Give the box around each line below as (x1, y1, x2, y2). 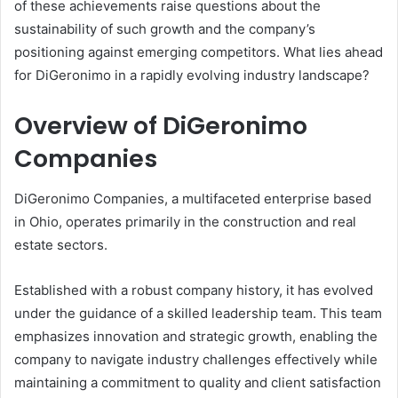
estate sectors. (14, 235, 107, 253)
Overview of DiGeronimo (14, 109, 307, 143)
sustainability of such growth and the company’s (14, 20, 315, 38)
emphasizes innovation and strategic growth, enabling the (14, 327, 378, 345)
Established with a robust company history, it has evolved (14, 281, 373, 298)
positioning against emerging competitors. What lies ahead (14, 44, 383, 61)
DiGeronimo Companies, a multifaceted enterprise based (14, 189, 371, 207)
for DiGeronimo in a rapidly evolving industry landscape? (14, 67, 370, 84)
